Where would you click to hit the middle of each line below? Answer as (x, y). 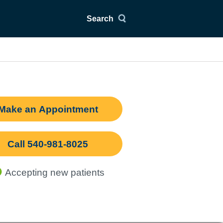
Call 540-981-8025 (48, 144)
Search (100, 18)
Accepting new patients (55, 172)
